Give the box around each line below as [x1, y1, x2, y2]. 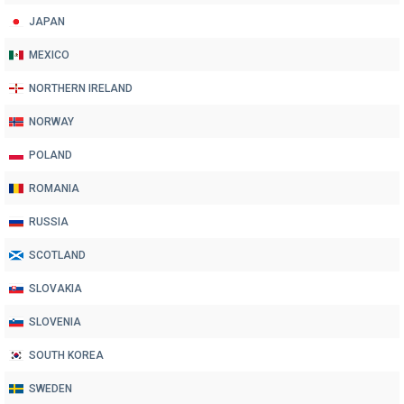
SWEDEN [29, 381, 72, 395]
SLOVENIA [29, 315, 81, 328]
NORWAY [29, 115, 74, 128]
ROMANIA [29, 181, 79, 195]
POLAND [29, 148, 72, 161]
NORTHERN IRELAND [29, 81, 133, 95]
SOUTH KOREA [29, 348, 104, 362]
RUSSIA [29, 215, 69, 228]
